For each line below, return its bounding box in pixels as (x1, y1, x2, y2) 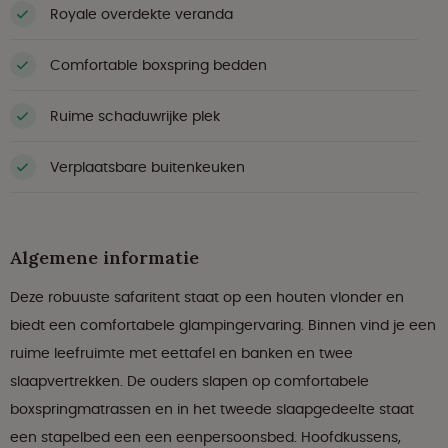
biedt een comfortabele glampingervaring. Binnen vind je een (10, 315, 436, 336)
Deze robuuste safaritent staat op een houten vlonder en (10, 287, 404, 308)
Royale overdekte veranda (50, 3, 233, 24)
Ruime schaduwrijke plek (50, 105, 220, 126)
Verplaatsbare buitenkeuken (50, 156, 245, 177)
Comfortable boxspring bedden (50, 54, 267, 75)
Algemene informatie (10, 246, 199, 270)
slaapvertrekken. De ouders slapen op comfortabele (10, 371, 369, 392)
